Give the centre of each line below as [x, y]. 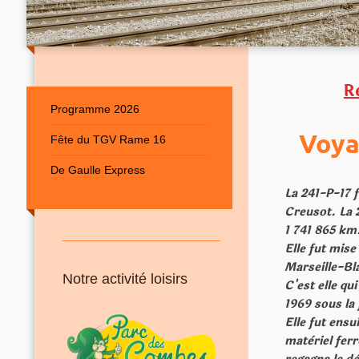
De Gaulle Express [97, 170]
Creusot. [312, 212]
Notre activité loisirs [125, 279]
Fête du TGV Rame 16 [108, 140]
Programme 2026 [95, 109]
